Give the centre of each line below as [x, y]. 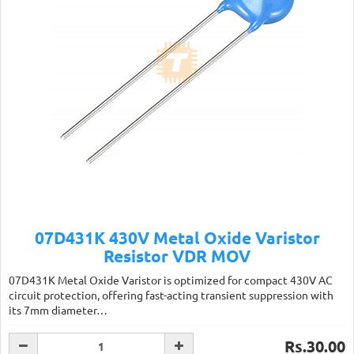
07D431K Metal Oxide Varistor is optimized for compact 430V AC [171, 280]
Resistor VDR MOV [177, 256]
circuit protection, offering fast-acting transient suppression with [171, 295]
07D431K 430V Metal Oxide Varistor [177, 237]
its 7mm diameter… [58, 310]
